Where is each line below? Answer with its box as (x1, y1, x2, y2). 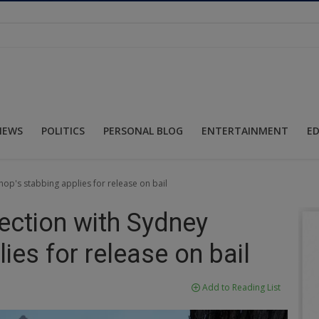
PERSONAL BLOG (103, 123, 183, 137)
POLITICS (41, 123, 85, 137)
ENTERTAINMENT (202, 123, 288, 137)
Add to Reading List (200, 281, 281, 293)
